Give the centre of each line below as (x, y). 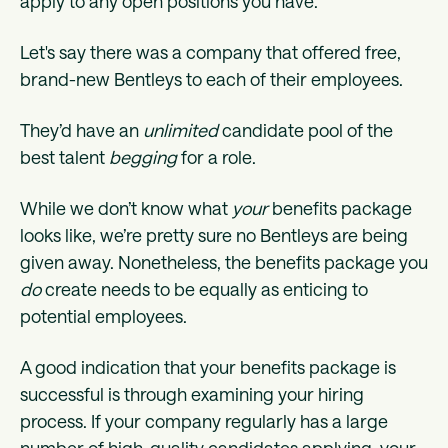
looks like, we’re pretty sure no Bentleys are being (214, 235)
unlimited (180, 130)
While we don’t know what (126, 208)
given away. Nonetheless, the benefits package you (224, 262)
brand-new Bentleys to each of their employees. (211, 79)
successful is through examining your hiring (192, 394)
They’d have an (81, 130)
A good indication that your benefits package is (208, 367)
